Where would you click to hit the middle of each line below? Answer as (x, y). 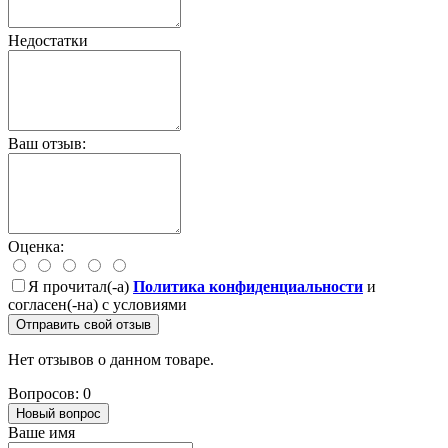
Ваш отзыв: (47, 143)
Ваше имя (41, 432)
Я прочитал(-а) (80, 286)
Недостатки (48, 40)
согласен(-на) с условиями (97, 304)
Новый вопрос (58, 413)
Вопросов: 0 (49, 393)
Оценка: (36, 246)
